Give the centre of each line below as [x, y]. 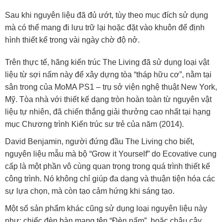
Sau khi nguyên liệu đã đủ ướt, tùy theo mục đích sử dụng [107, 15]
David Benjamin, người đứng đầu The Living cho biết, [100, 142]
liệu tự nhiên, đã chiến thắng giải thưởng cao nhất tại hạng [108, 112]
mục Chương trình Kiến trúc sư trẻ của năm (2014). [94, 124]
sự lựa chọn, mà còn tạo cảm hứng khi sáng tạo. [90, 191]
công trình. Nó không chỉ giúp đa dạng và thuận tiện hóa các [110, 179]
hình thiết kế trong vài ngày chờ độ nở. [72, 40]
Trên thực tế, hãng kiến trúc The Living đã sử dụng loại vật [107, 62]
